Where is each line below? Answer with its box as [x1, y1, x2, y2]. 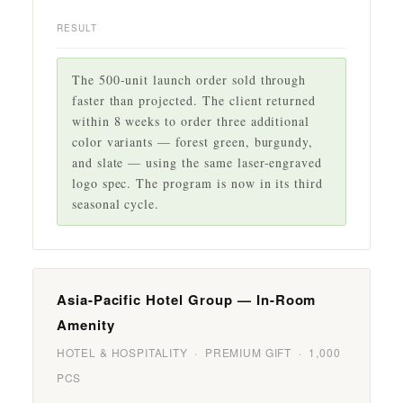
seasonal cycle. [71, 194, 160, 212]
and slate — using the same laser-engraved [71, 153, 323, 171]
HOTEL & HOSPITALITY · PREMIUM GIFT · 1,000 [56, 344, 341, 360]
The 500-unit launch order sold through [71, 70, 307, 88]
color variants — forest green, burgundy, [71, 132, 314, 150]
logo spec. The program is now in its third [71, 174, 324, 192]
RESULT [56, 21, 97, 34]
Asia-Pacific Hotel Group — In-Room [56, 289, 317, 309]
